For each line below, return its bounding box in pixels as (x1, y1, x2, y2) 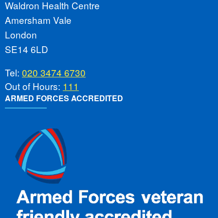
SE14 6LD (5, 42, 48, 56)
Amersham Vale (5, 13, 72, 27)
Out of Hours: (5, 79, 63, 93)
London (5, 28, 37, 41)
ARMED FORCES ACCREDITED (5, 92, 123, 104)
